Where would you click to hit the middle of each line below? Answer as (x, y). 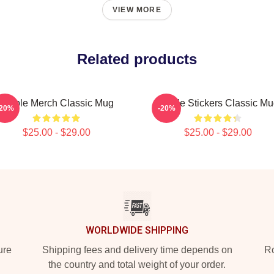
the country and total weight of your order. (137, 265)
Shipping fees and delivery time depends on (137, 250)
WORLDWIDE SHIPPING (137, 230)
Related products (137, 59)
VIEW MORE (137, 10)
